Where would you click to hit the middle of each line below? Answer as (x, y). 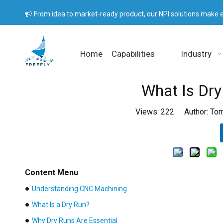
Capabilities (133, 54)
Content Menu (52, 172)
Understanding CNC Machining (79, 188)
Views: (148, 111)
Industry (196, 54)
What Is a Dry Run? (61, 204)
